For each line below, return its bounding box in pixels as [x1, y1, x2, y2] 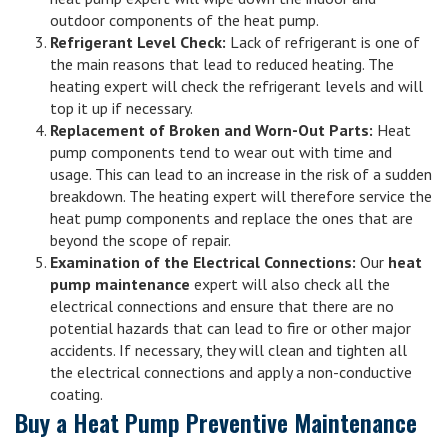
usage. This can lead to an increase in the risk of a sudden [50, 164, 432, 184]
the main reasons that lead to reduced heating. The [50, 54, 394, 74]
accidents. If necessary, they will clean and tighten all [50, 340, 407, 360]
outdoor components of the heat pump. [50, 10, 319, 30]
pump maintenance [50, 274, 190, 294]
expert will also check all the [190, 274, 390, 294]
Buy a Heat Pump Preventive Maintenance [15, 404, 417, 440]
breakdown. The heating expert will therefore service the [50, 186, 432, 206]
